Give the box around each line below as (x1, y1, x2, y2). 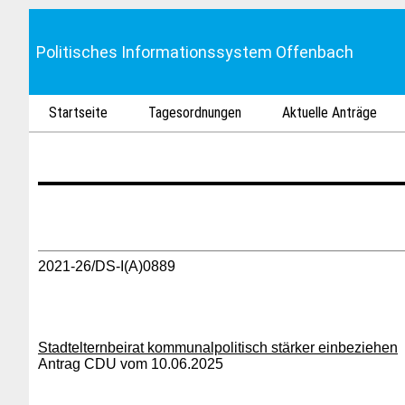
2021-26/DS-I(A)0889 (38, 259, 175, 274)
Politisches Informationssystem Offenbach (36, 42, 353, 61)
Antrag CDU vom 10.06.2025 (38, 356, 223, 372)
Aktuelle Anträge (282, 104, 378, 121)
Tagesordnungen (148, 104, 242, 121)
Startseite (49, 104, 108, 121)
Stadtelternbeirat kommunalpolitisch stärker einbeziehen (38, 340, 398, 355)
